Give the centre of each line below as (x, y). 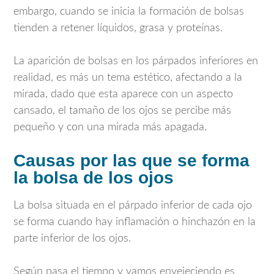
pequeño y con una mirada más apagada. (110, 127)
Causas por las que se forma (131, 160)
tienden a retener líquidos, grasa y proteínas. (118, 28)
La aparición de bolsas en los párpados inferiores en (136, 61)
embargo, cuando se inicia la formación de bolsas (129, 11)
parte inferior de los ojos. (72, 239)
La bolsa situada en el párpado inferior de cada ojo (133, 206)
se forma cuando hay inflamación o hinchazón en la (135, 222)
